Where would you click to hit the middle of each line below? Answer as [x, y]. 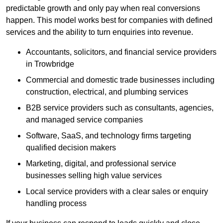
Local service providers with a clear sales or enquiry [117, 192]
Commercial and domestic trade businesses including [120, 80]
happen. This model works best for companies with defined [109, 20]
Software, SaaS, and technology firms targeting [109, 136]
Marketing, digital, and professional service [101, 164]
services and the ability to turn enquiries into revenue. [100, 32]
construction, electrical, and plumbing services [107, 92]
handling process [56, 204]
